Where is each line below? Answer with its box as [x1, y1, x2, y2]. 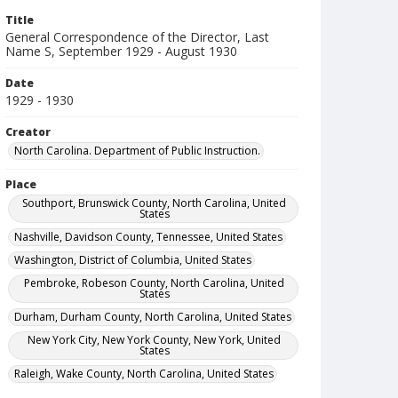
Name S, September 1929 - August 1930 [5, 43, 237, 60]
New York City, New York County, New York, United [28, 332, 282, 347]
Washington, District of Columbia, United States [14, 252, 251, 267]
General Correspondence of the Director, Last [5, 28, 269, 45]
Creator [5, 124, 51, 139]
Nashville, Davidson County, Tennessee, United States [14, 229, 283, 244]
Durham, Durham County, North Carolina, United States [14, 309, 291, 324]
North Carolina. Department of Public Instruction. [14, 143, 260, 158]
